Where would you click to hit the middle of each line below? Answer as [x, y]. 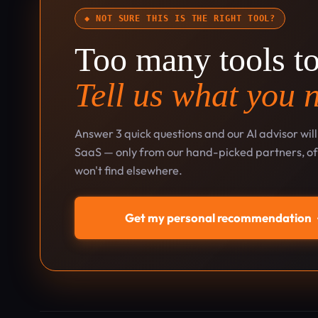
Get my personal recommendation [219, 218]
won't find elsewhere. [128, 170]
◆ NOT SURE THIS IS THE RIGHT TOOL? [180, 18]
